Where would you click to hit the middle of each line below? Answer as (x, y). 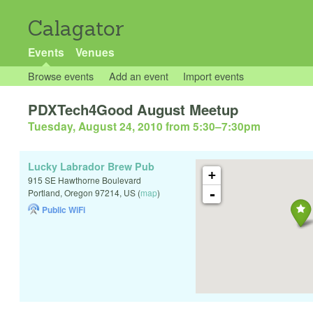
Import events (214, 76)
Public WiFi (64, 210)
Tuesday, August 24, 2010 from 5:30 (122, 126)
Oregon (79, 193)
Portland (44, 193)
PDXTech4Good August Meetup (133, 110)
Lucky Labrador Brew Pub (91, 167)
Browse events (61, 76)
